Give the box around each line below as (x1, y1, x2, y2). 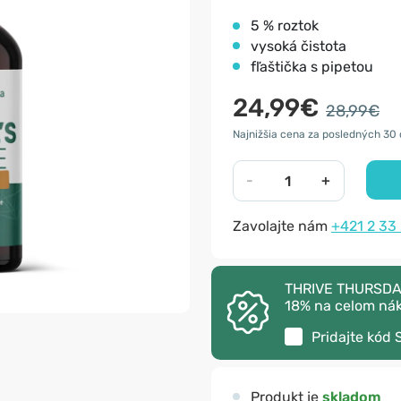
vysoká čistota (251, 38, 346, 55)
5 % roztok (251, 17, 319, 34)
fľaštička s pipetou (251, 58, 373, 75)
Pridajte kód (311, 328, 395, 346)
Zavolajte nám (233, 218, 331, 235)
